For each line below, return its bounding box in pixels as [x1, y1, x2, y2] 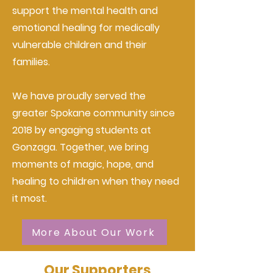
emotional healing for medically [12, 21, 160, 35]
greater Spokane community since [12, 106, 175, 120]
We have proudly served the [12, 89, 146, 103]
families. [12, 55, 50, 69]
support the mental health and [12, 4, 158, 18]
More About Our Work [31, 225, 155, 239]
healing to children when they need [12, 174, 179, 188]
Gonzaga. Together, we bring [12, 140, 149, 154]
